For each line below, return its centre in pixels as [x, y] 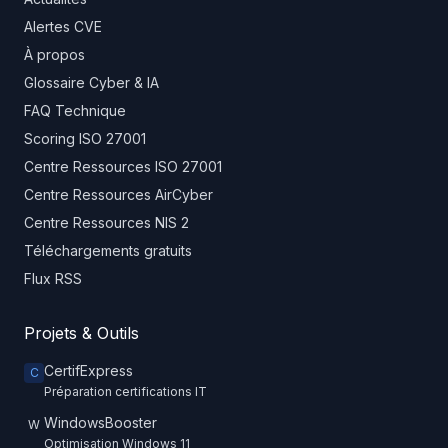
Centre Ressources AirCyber [118, 194]
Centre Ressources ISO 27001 [123, 166]
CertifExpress [88, 370]
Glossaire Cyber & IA [91, 82]
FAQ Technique [75, 110]
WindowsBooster [100, 422]
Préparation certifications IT [125, 391]
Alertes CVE [63, 26]
